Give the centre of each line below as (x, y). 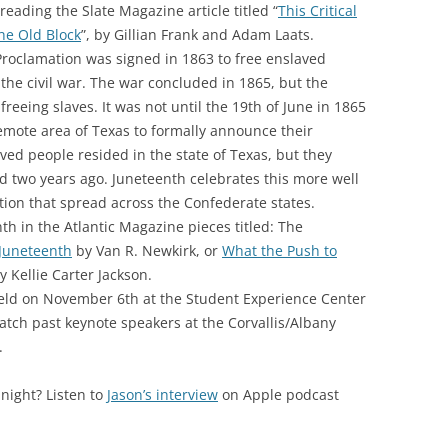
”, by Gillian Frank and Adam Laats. (197, 34)
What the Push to (279, 250)
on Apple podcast (278, 394)
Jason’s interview (162, 394)
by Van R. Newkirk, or (147, 250)
